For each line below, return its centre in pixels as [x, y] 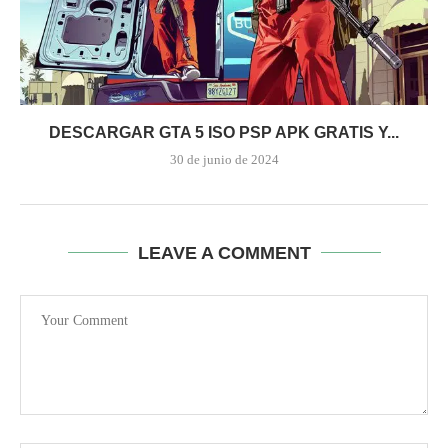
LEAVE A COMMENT [224, 252]
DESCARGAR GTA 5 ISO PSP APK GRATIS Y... [224, 132]
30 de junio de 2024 [224, 159]
